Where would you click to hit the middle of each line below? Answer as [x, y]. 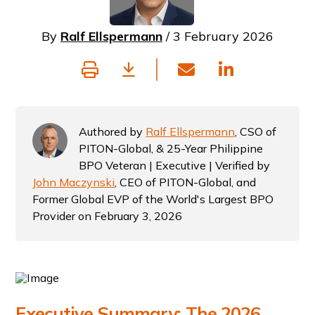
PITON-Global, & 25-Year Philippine [171, 148]
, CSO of [256, 131]
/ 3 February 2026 [218, 36]
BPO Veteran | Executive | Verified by [175, 165]
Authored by [112, 131]
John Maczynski [74, 182]
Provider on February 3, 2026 [108, 216]
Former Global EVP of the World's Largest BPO [153, 199]
